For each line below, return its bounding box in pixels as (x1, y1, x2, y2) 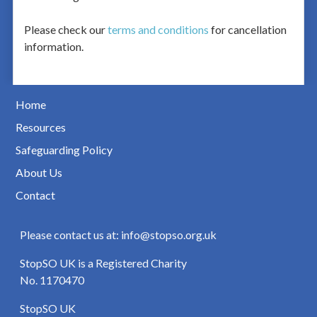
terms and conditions (107, 22, 209, 36)
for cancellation (208, 22, 287, 36)
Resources (15, 120, 66, 134)
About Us (15, 165, 62, 179)
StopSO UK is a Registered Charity (19, 255, 187, 270)
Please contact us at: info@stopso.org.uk (19, 227, 217, 241)
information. (23, 39, 83, 53)
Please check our (23, 22, 108, 36)
